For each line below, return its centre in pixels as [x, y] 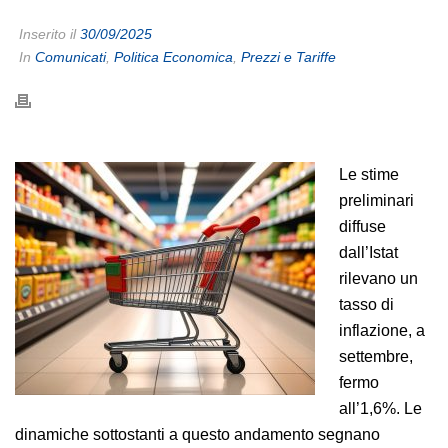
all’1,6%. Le [380, 408]
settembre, [376, 356]
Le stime [369, 174]
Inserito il [47, 34]
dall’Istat [368, 252]
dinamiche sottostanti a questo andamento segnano [197, 434]
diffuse [362, 226]
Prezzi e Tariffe [288, 57]
